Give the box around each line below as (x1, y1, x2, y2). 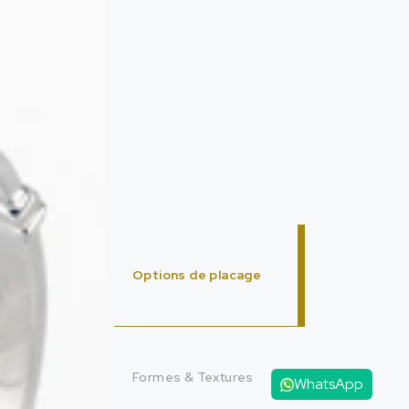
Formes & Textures (132, 369, 254, 386)
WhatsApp (293, 374, 363, 393)
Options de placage (132, 267, 262, 284)
